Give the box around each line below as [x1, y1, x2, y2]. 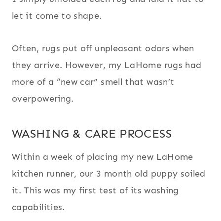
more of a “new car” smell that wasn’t [12, 76, 175, 88]
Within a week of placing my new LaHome [12, 151, 193, 163]
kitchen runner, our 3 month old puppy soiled [12, 168, 206, 180]
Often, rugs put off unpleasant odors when [12, 43, 194, 54]
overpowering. [12, 93, 74, 105]
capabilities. [12, 202, 65, 213]
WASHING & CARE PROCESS [12, 126, 172, 141]
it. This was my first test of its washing [12, 185, 179, 196]
